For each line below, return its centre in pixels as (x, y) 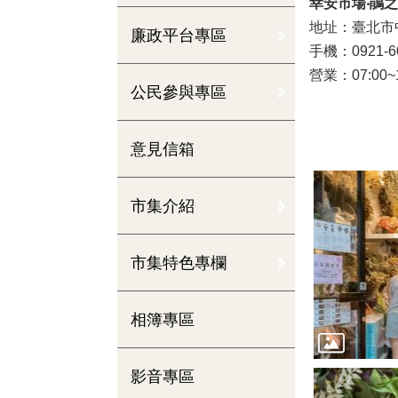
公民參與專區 (179, 92)
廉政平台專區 (179, 35)
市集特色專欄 (179, 263)
